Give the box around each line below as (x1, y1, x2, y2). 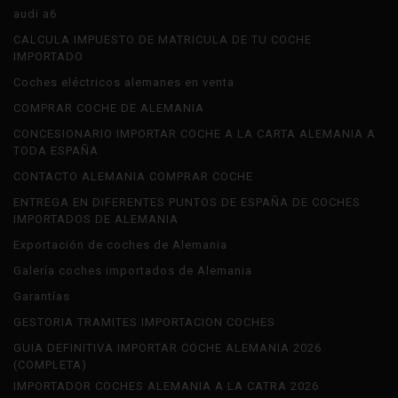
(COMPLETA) (13, 358, 87, 372)
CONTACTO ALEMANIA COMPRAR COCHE (13, 170, 253, 184)
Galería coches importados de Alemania (13, 264, 252, 278)
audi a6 (13, 7, 57, 21)
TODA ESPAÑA (13, 144, 99, 158)
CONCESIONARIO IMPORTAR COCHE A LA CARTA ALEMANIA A (13, 127, 376, 141)
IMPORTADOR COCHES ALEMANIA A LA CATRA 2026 (13, 379, 319, 394)
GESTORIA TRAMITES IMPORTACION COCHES (13, 315, 275, 330)
